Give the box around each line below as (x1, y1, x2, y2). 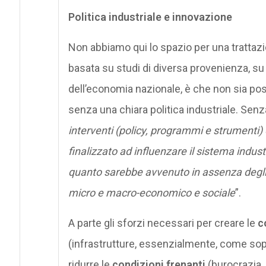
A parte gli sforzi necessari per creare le (68, 216, 258, 229)
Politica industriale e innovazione (68, 10, 232, 23)
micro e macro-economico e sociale (68, 186, 235, 199)
